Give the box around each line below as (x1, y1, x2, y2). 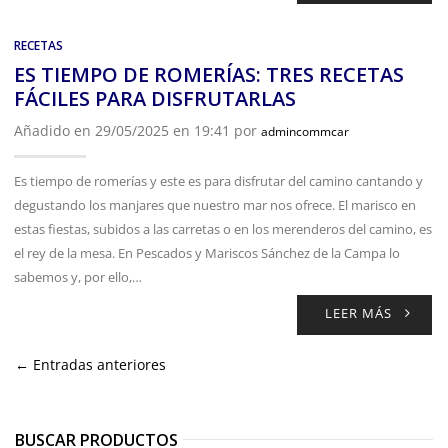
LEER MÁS (325, 303, 393, 322)
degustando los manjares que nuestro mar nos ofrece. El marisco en (14, 195, 416, 214)
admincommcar (261, 122, 349, 140)
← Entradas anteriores (15, 354, 166, 374)
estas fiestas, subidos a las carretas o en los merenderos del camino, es (14, 219, 432, 238)
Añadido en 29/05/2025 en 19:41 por (14, 120, 261, 140)
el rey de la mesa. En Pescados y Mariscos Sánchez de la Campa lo (14, 243, 400, 262)
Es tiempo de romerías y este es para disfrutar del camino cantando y (14, 171, 423, 190)
